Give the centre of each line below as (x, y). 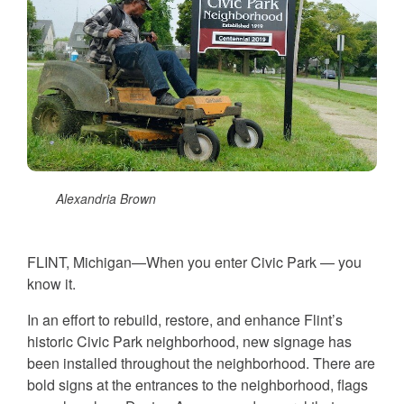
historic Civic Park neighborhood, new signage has (189, 341)
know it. (51, 283)
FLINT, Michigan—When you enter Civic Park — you (194, 262)
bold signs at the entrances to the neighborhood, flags (197, 384)
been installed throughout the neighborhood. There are (201, 363)
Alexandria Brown (106, 198)
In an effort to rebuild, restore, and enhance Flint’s (185, 319)
